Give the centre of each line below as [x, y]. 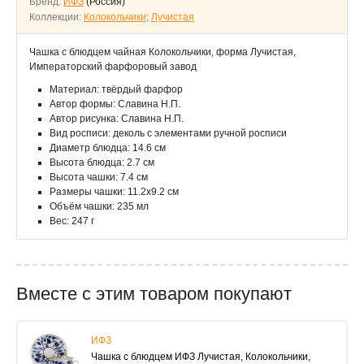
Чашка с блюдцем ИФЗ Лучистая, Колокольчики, [201, 357]
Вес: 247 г [72, 221]
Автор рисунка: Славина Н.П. [117, 119]
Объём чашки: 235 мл [99, 206]
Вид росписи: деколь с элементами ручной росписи [168, 133]
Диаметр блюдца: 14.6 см [108, 148]
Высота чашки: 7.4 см [99, 177]
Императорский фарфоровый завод [113, 67]
